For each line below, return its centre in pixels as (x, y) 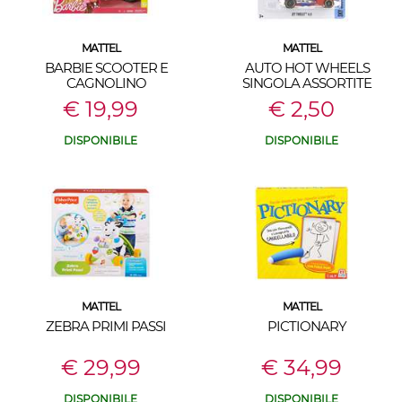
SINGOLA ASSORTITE (307, 83)
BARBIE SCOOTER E (106, 68)
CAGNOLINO (106, 83)
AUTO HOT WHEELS (307, 68)
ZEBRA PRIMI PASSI (106, 326)
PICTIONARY (307, 326)
